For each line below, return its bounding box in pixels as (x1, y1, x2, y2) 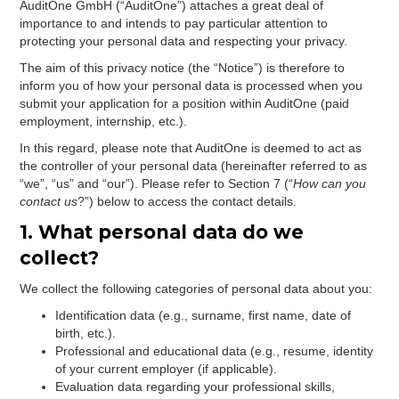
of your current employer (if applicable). (55, 362, 278, 376)
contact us (20, 194, 78, 208)
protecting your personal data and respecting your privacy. (20, 34, 348, 48)
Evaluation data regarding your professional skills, (55, 379, 336, 394)
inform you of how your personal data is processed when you (20, 78, 363, 93)
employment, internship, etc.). (20, 114, 188, 128)
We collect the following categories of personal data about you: (20, 281, 373, 296)
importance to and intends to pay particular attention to (20, 16, 329, 30)
